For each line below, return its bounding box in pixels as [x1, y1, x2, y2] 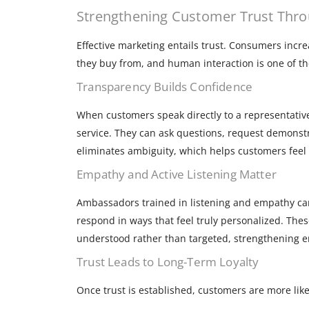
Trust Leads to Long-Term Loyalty [77, 254, 259, 270]
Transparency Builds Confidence [77, 79, 253, 95]
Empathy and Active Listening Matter [77, 166, 277, 183]
